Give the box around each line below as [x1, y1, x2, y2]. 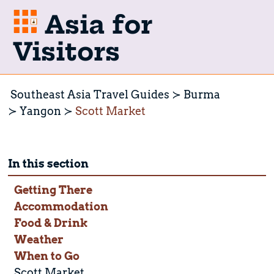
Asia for [37, 9, 152, 40]
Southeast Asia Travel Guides [10, 87, 170, 102]
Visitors [12, 35, 120, 67]
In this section [8, 156, 89, 171]
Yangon [20, 103, 62, 118]
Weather [13, 232, 64, 246]
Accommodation [13, 199, 108, 213]
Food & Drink [13, 215, 88, 230]
